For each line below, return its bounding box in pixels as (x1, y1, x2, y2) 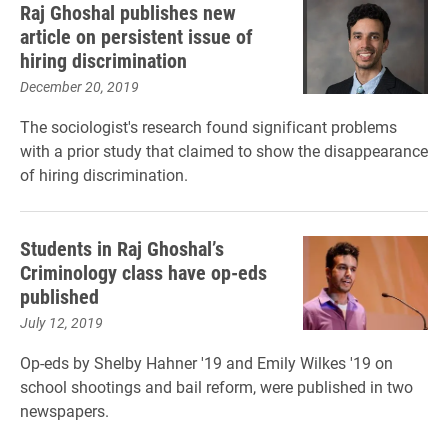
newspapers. (20, 400, 109, 421)
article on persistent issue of (20, 23, 253, 49)
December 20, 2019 (20, 77, 139, 96)
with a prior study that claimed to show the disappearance (20, 140, 428, 161)
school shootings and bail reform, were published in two (20, 376, 413, 397)
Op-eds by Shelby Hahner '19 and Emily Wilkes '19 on (20, 352, 393, 373)
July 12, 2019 (20, 313, 103, 332)
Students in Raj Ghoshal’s (20, 235, 224, 261)
